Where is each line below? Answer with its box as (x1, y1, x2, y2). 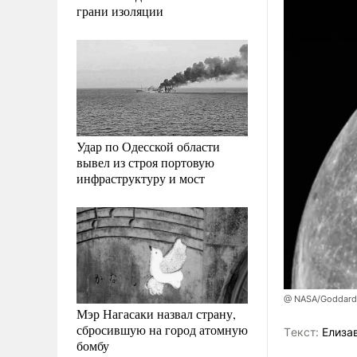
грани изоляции (76, 2, 163, 19)
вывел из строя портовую (76, 153, 214, 171)
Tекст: (284, 325, 319, 339)
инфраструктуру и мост (76, 169, 205, 186)
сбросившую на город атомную (76, 320, 248, 338)
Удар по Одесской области (76, 137, 220, 155)
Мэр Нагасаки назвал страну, (76, 304, 236, 322)
